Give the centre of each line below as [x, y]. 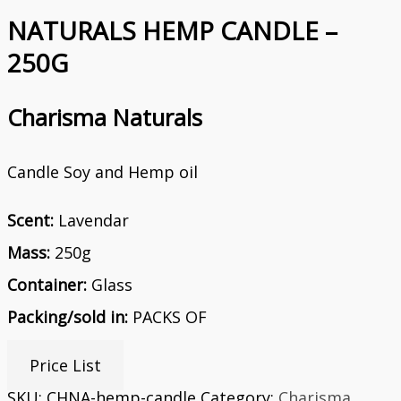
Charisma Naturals [105, 117]
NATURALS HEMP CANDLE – [172, 30]
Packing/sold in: [68, 317]
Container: [49, 285]
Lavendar [91, 221]
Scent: [30, 221]
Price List [65, 366]
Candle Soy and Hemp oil [102, 172]
